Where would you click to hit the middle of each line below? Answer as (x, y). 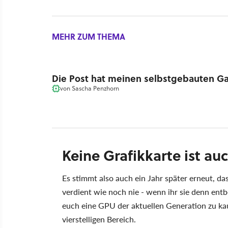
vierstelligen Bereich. (99, 219)
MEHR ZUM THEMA (89, 37)
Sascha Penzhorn (95, 88)
